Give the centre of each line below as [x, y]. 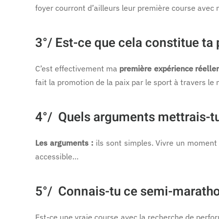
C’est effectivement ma [77, 68]
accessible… [57, 156]
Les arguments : [64, 143]
